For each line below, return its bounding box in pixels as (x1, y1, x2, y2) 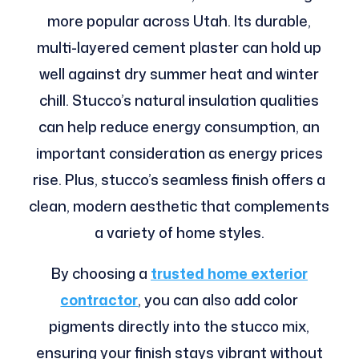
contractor (60, 288, 139, 310)
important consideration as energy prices (35, 142, 323, 163)
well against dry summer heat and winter (39, 63, 320, 84)
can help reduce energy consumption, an (38, 115, 321, 137)
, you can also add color (138, 288, 299, 310)
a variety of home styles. (94, 221, 264, 243)
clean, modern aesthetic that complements (29, 195, 330, 216)
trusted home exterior (150, 262, 308, 284)
